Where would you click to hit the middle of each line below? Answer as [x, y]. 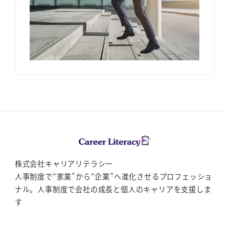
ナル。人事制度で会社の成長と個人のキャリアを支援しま [113, 189]
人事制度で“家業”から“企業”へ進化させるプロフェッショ [113, 177]
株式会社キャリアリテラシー [64, 164]
